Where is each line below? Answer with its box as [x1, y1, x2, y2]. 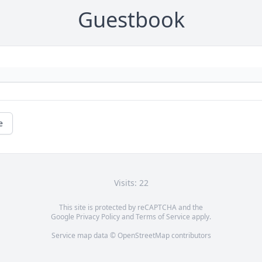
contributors [169, 230, 211, 241]
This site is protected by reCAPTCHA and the [59, 202, 203, 213]
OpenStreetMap [117, 230, 170, 241]
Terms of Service [136, 212, 190, 222]
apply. [190, 212, 211, 222]
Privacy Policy [76, 212, 120, 222]
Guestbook [77, 5, 185, 35]
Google [51, 212, 76, 222]
